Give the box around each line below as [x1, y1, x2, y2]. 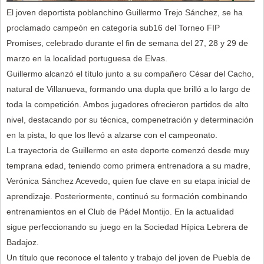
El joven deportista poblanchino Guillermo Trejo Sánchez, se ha [6, 7, 243, 17]
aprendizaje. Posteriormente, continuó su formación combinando [6, 191, 247, 201]
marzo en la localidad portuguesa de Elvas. [6, 53, 167, 63]
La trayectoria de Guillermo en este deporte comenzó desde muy [6, 145, 249, 155]
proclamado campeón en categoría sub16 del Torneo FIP [6, 22, 220, 32]
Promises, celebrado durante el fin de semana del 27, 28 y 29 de [6, 38, 248, 48]
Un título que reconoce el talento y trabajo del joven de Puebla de [6, 252, 250, 262]
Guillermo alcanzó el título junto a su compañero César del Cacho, [6, 68, 254, 78]
